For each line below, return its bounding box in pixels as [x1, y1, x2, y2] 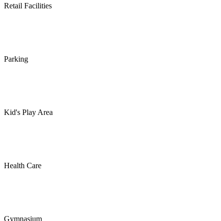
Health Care [4, 161, 41, 170]
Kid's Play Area [4, 108, 53, 117]
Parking [4, 55, 28, 64]
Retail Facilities [4, 1, 52, 10]
